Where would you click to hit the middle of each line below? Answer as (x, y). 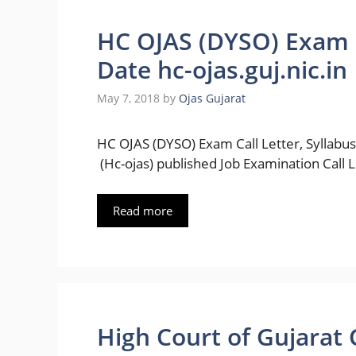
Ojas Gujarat (212, 99)
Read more (143, 210)
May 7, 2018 (128, 99)
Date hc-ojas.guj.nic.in (222, 69)
